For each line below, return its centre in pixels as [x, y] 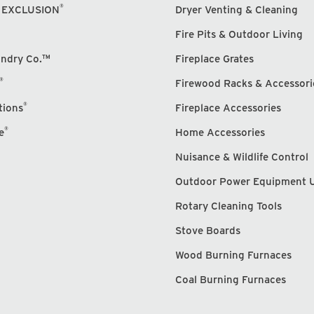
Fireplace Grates [215, 59]
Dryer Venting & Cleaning [237, 9]
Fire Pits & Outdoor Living [239, 34]
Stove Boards [208, 230]
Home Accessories [220, 132]
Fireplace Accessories [228, 108]
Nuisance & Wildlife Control [242, 157]
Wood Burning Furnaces [234, 255]
